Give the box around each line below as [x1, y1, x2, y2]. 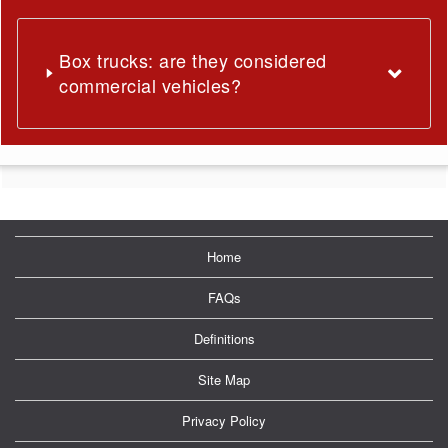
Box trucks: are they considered [59, 47, 327, 74]
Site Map [198, 369, 250, 389]
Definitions [193, 328, 255, 348]
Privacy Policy [182, 410, 266, 430]
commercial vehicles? [59, 72, 242, 99]
